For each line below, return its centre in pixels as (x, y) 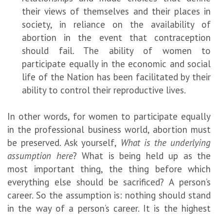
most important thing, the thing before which (109, 169)
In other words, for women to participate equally (109, 116)
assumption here (40, 155)
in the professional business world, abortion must (109, 129)
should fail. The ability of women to (116, 50)
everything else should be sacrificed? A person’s (109, 182)
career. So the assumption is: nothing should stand (109, 195)
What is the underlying (166, 142)
